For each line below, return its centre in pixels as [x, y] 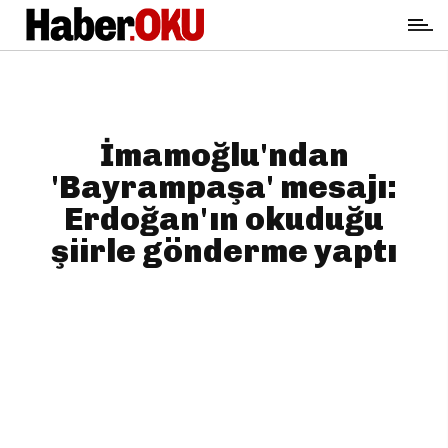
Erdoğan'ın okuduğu [224, 219]
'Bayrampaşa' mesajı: [224, 187]
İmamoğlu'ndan [224, 155]
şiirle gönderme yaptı [224, 251]
